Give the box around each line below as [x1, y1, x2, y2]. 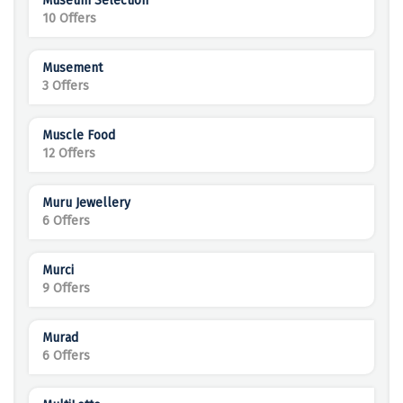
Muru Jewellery [42, 195, 130, 211]
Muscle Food [42, 128, 115, 144]
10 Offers [42, 11, 96, 27]
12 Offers [42, 146, 95, 162]
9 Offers [42, 281, 90, 297]
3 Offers [42, 78, 89, 94]
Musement [42, 60, 103, 76]
